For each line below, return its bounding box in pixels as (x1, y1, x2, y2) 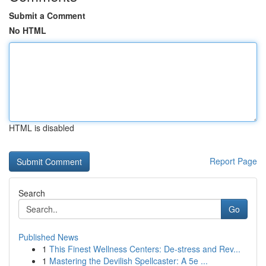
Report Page (210, 155, 257, 167)
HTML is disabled (9, 122, 74, 134)
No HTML (9, 24, 46, 36)
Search (18, 187, 45, 199)
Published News (18, 231, 78, 243)
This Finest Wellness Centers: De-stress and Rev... (49, 243, 240, 255)
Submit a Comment (9, 9, 85, 21)
